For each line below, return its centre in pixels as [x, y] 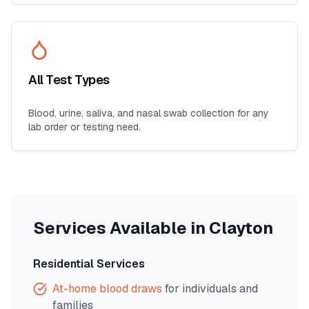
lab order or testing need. [84, 127]
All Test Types [69, 80]
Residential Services [89, 264]
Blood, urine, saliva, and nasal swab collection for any [149, 113]
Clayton [241, 228]
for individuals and [210, 289]
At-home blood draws [107, 289]
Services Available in [121, 228]
